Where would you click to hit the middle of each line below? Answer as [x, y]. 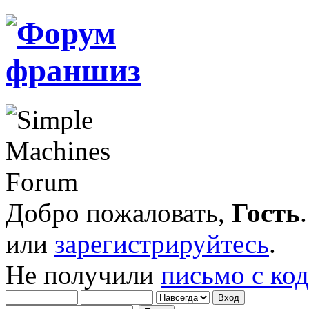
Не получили [83, 275]
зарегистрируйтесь [162, 243]
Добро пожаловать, [119, 212]
